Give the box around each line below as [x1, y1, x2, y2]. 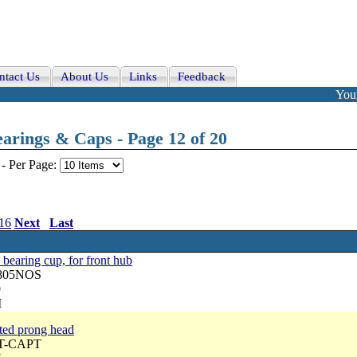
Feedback [178, 70, 226, 83]
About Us [61, 70, 108, 83]
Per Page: [9, 158, 60, 171]
